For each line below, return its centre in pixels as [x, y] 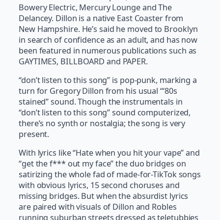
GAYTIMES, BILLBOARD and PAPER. [84, 61]
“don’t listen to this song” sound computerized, [105, 113]
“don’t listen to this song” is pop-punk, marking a [108, 80]
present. [35, 134]
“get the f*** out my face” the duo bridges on [102, 164]
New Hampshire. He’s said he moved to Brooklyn [108, 29]
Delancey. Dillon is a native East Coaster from [101, 18]
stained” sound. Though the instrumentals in [101, 102]
